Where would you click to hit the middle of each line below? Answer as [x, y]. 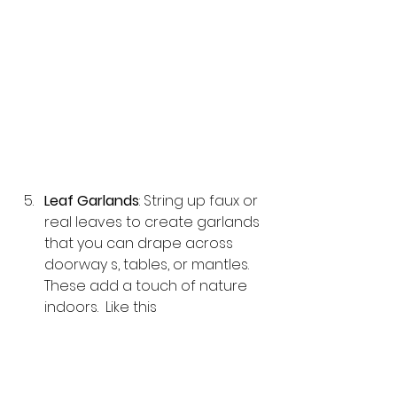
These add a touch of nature [148, 285]
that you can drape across [140, 243]
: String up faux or [200, 200]
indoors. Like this [102, 307]
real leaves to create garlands [154, 222]
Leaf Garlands [92, 200]
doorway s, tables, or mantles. [148, 264]
